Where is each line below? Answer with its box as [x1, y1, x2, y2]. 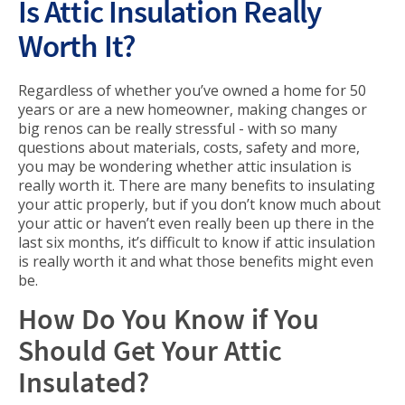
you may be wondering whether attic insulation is [18, 156, 352, 176]
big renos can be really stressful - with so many [18, 118, 337, 138]
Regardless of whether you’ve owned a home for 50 [18, 80, 366, 100]
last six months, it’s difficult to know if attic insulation [18, 232, 375, 252]
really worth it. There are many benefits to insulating [18, 175, 375, 195]
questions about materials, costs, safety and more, [18, 137, 360, 157]
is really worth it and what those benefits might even [18, 251, 373, 271]
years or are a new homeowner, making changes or [18, 99, 367, 119]
